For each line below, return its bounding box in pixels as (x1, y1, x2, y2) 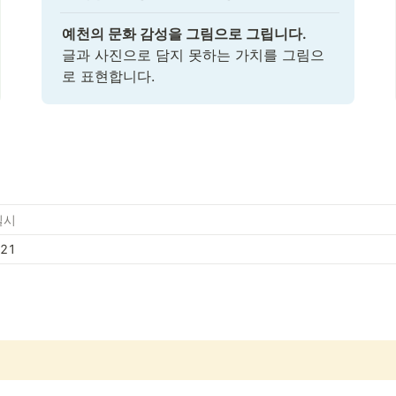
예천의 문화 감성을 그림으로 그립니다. (62, 25, 308, 42)
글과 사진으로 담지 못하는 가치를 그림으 (62, 46, 325, 64)
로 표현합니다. (62, 67, 156, 85)
